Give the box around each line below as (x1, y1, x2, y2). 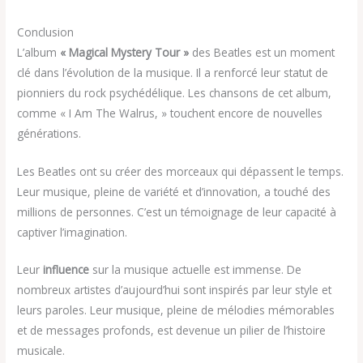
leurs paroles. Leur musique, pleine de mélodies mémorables (17, 302, 335, 318)
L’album (17, 44, 61, 60)
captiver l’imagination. (17, 224, 128, 240)
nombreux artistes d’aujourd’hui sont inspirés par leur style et (17, 282, 332, 298)
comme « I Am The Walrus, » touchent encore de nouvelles (17, 105, 323, 121)
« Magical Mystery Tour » (60, 44, 190, 60)
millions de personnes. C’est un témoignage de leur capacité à (17, 203, 337, 220)
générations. (17, 125, 82, 141)
